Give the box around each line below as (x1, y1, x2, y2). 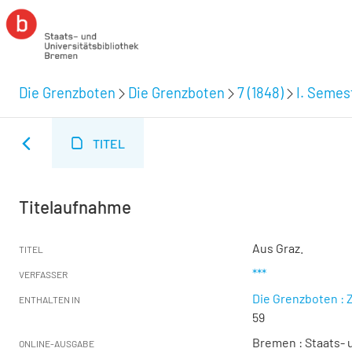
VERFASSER (19, 269, 68, 280)
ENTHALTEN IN (19, 294, 80, 305)
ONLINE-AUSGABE (19, 338, 94, 349)
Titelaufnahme (19, 196, 131, 217)
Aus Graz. (252, 240, 303, 255)
